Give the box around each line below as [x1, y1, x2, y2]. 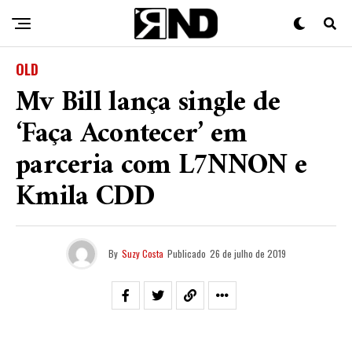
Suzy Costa [122, 247, 163, 260]
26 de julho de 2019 [210, 247, 286, 260]
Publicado [167, 247, 206, 260]
